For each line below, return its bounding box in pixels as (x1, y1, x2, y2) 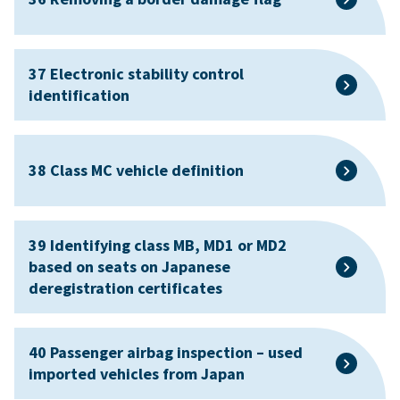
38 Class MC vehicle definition (29, 159, 244, 180)
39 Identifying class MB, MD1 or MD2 (29, 234, 287, 255)
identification (29, 84, 129, 105)
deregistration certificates (29, 277, 222, 298)
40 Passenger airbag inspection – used (29, 341, 303, 362)
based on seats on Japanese (29, 255, 230, 277)
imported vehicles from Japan (29, 362, 245, 384)
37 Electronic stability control (29, 62, 244, 84)
